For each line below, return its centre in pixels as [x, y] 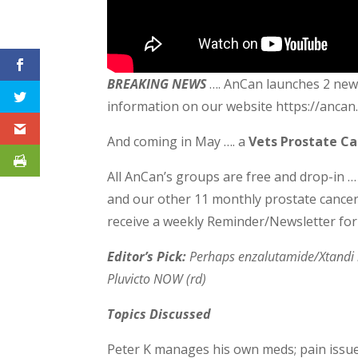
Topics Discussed [159, 314]
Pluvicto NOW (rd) [157, 278]
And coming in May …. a [178, 141]
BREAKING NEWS [157, 84]
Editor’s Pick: [147, 256]
